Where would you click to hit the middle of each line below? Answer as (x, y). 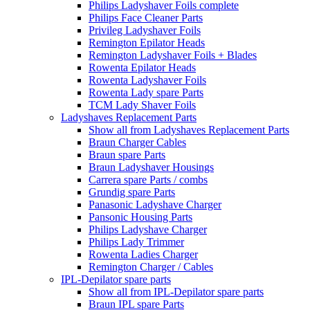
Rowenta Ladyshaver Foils (147, 80)
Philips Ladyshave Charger (148, 229)
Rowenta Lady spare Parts (146, 92)
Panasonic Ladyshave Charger (155, 204)
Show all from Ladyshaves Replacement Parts (189, 130)
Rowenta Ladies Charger (143, 254)
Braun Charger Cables (137, 142)
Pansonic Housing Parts (140, 217)
